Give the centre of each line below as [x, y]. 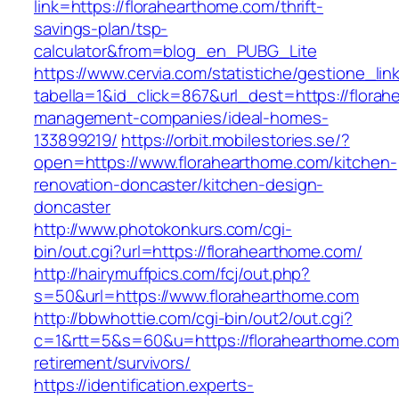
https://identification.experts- [144, 385]
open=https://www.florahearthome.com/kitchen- [216, 163]
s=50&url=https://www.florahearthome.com [197, 296]
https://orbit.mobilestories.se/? [235, 140]
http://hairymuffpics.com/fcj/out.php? [172, 274]
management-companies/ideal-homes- [181, 118]
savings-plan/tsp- [101, 29]
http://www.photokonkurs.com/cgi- [163, 229]
